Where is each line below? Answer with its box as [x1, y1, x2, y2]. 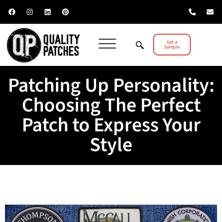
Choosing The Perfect [21, 91, 201, 119]
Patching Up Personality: [7, 71, 215, 100]
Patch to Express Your [21, 111, 201, 139]
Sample [164, 44, 180, 51]
